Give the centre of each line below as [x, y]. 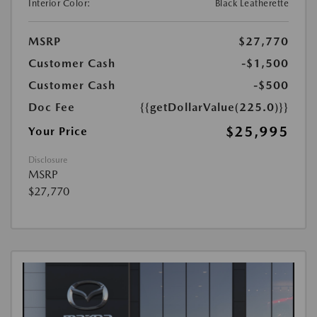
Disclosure [48, 160]
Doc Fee [52, 108]
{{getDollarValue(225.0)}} [214, 108]
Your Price [58, 132]
